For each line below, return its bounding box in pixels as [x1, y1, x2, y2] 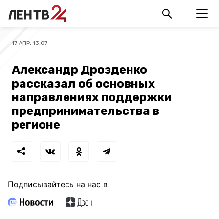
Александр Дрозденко [12, 63, 147, 77]
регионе [12, 118, 60, 131]
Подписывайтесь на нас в [8, 179, 108, 189]
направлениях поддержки [12, 90, 172, 104]
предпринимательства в [12, 104, 159, 118]
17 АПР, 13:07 [12, 40, 47, 46]
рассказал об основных [12, 77, 155, 90]
